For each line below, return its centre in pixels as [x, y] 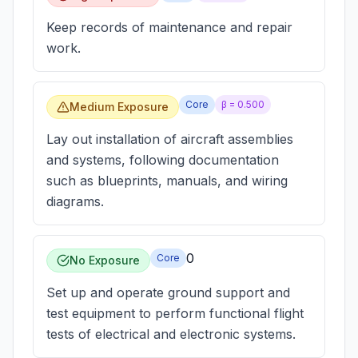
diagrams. [75, 201]
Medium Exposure [119, 107]
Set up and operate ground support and [168, 292]
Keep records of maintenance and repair [169, 27]
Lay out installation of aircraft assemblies [170, 139]
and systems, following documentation [163, 160]
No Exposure [105, 260]
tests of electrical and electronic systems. [171, 334]
